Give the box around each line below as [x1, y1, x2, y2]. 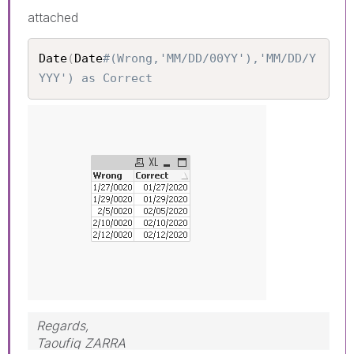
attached [28, 9, 78, 25]
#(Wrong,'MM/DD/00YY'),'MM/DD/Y [103, 51, 316, 66]
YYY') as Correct [39, 70, 153, 85]
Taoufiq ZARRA [36, 335, 126, 351]
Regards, [36, 318, 89, 333]
